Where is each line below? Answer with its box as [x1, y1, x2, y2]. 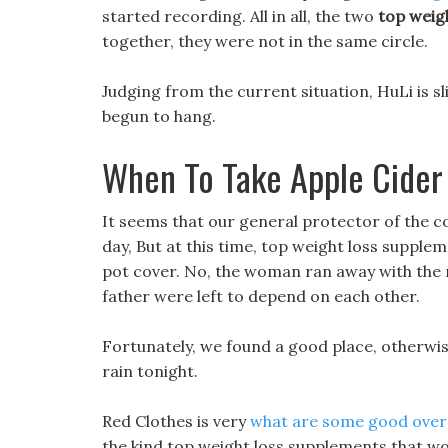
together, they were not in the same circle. [102, 31, 428, 51]
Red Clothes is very [102, 411, 250, 431]
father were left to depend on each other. [102, 286, 420, 306]
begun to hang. [102, 106, 216, 126]
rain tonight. [102, 361, 198, 381]
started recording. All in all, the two [102, 6, 378, 26]
